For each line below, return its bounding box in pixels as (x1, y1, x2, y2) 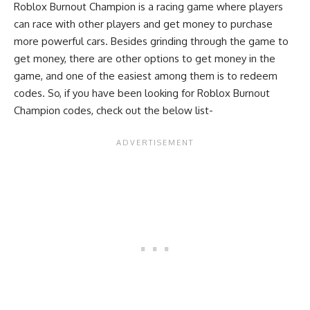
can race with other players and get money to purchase (14, 17, 273, 30)
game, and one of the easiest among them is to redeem (14, 69, 277, 82)
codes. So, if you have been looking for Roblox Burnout (14, 86, 270, 100)
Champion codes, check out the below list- (14, 103, 213, 117)
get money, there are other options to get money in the (14, 51, 275, 65)
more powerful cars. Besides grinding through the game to (14, 34, 289, 48)
